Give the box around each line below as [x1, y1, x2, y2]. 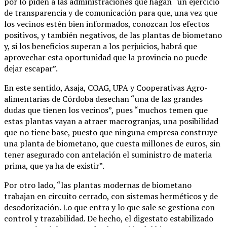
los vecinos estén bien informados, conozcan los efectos [4, 18, 209, 30]
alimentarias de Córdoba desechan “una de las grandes [4, 93, 203, 105]
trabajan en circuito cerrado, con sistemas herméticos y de [4, 191, 218, 202]
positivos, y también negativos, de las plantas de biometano [4, 29, 222, 41]
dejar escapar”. [4, 63, 58, 74]
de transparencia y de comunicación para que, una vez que [4, 7, 217, 19]
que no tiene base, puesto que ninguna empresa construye [4, 127, 217, 138]
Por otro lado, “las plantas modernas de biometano [4, 179, 192, 191]
